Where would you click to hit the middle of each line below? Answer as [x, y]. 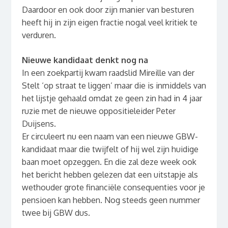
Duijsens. [39, 124]
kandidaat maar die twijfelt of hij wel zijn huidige [110, 149]
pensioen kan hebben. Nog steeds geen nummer [111, 200]
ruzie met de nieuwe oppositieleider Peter [98, 111]
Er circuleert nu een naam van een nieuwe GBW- [110, 137]
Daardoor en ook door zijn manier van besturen [108, 10]
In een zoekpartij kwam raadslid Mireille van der [108, 73]
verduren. [39, 35]
